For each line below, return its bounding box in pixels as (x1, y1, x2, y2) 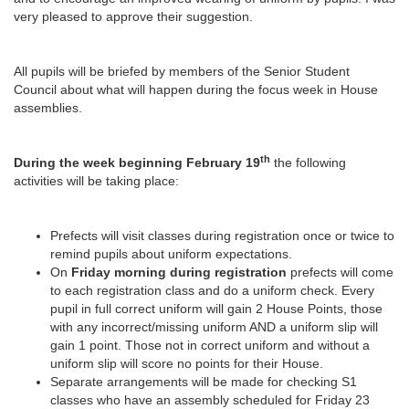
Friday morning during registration (71, 265, 287, 279)
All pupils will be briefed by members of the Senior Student (14, 64, 350, 79)
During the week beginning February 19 (14, 155, 260, 170)
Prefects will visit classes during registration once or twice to (50, 228, 394, 243)
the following (270, 155, 346, 170)
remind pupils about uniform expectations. (50, 246, 292, 261)
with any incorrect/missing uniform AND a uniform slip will (50, 320, 378, 334)
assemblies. (14, 100, 82, 115)
